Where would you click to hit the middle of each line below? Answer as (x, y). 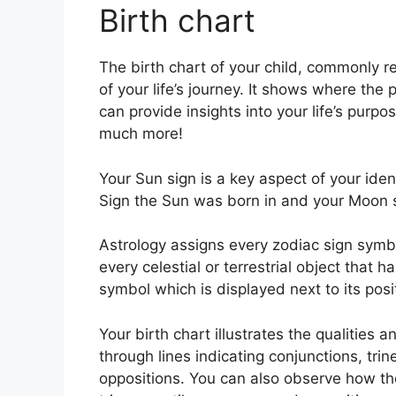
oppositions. (142, 378)
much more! (141, 134)
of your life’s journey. (171, 90)
